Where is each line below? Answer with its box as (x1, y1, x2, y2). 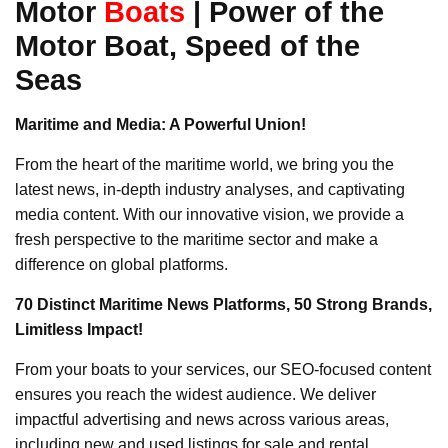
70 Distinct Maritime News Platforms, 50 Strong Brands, (15, 296, 432, 314)
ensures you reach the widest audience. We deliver (15, 386, 376, 404)
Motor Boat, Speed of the (15, 29, 360, 63)
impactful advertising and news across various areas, (15, 411, 389, 429)
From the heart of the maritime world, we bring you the (15, 156, 394, 174)
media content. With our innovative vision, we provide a (15, 206, 404, 224)
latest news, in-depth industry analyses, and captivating (15, 181, 405, 199)
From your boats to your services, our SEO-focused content (15, 361, 431, 379)
